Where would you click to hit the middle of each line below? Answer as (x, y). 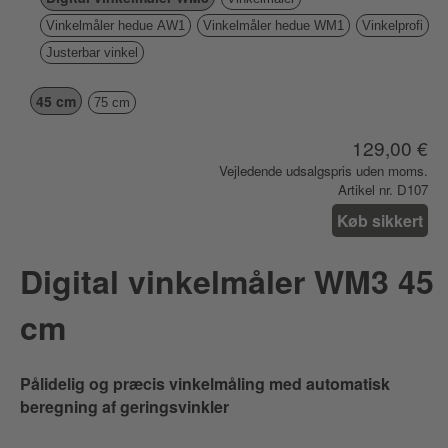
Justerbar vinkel (92, 52)
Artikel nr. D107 (383, 189)
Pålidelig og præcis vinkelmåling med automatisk (205, 383)
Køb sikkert (380, 220)
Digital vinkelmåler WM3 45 (227, 281)
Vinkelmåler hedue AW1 (115, 25)
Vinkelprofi (392, 25)
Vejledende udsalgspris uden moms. (323, 170)
